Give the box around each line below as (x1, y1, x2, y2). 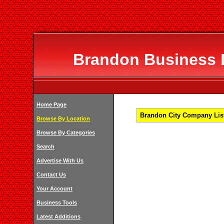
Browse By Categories (36, 129, 95, 135)
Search (36, 143, 54, 149)
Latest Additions (36, 213, 80, 219)
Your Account (36, 185, 72, 191)
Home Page (36, 101, 66, 107)
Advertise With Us (36, 157, 83, 163)
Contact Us (36, 171, 66, 177)
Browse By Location (36, 115, 90, 121)
